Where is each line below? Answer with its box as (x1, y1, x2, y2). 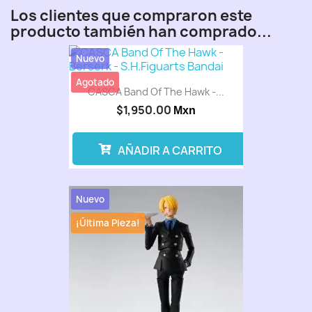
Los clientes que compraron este (10, 6, 252, 26)
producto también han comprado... (10, 22, 272, 42)
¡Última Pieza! (76, 216, 141, 229)
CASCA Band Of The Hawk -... (88, 84, 224, 98)
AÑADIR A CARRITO (117, 142, 222, 158)
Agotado (76, 76, 115, 89)
